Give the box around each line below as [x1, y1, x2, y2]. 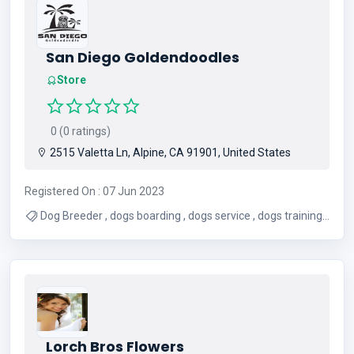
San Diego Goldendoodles [46, 47, 239, 67]
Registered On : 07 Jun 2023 [24, 184, 164, 198]
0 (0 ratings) [46, 124, 111, 137]
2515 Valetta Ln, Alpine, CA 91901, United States [47, 145, 291, 159]
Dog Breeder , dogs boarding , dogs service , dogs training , [40, 209, 105, 222]
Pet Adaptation [40, 227, 116, 240]
